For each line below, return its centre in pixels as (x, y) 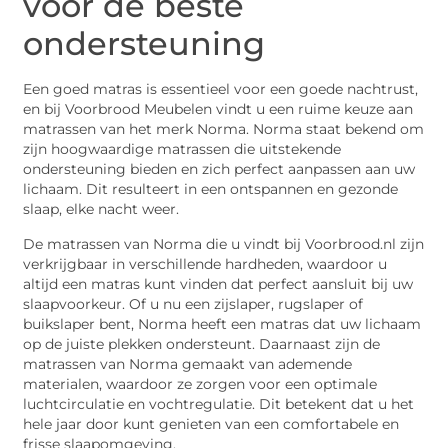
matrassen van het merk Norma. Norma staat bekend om (224, 129)
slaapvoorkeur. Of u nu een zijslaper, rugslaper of (193, 303)
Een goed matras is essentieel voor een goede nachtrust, (221, 89)
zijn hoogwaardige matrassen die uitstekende (182, 149)
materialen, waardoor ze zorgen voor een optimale (200, 383)
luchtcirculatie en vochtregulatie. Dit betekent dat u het (219, 403)
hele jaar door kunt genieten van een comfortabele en (211, 423)
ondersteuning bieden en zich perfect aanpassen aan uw (219, 169)
